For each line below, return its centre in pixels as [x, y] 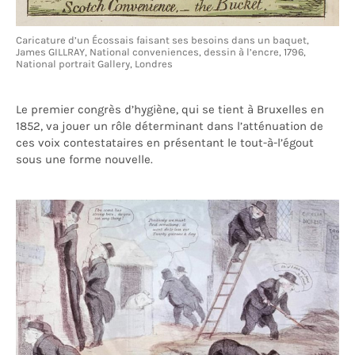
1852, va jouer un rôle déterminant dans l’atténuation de [170, 126]
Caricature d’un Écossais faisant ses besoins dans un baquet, [162, 40]
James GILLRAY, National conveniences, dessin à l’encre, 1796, [161, 52]
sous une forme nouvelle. [84, 160]
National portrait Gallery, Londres [94, 64]
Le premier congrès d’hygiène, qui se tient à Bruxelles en [170, 110]
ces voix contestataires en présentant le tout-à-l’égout [165, 143]
